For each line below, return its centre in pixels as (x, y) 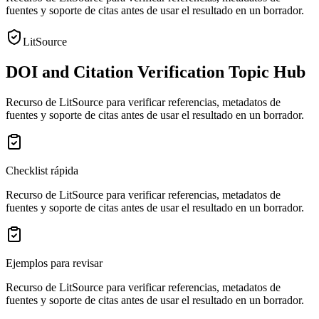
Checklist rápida (42, 170)
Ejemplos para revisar (54, 263)
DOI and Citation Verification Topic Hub (156, 72)
